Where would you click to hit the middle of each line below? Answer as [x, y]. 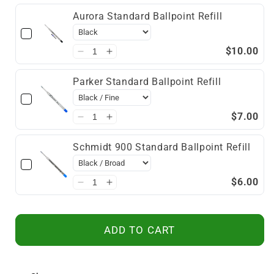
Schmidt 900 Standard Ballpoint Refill [162, 147]
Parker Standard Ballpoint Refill [147, 81]
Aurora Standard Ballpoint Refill [148, 16]
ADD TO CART [139, 230]
